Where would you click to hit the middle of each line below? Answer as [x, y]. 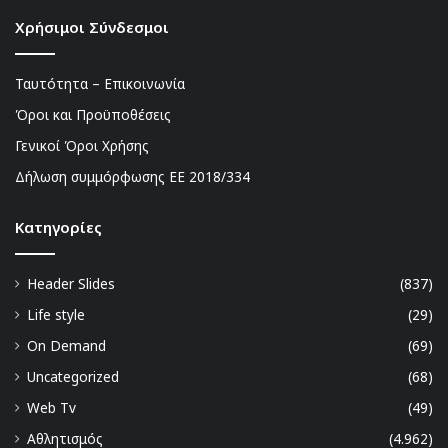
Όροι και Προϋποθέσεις [93, 115]
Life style [56, 315]
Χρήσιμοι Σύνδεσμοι [92, 27]
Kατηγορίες [58, 227]
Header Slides [71, 284]
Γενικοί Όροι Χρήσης [82, 146]
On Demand [66, 346]
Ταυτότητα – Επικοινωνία [100, 84]
